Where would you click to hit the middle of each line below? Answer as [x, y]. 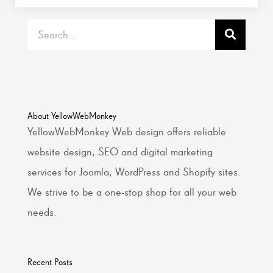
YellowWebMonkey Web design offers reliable [127, 131]
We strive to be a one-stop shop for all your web [132, 191]
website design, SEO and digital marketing [120, 151]
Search [42, 27]
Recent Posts [50, 262]
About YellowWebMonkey [72, 115]
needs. [42, 211]
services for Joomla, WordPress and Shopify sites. [134, 171]
